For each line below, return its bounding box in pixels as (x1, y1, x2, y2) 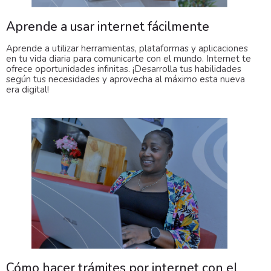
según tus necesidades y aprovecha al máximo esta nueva (6, 73, 245, 85)
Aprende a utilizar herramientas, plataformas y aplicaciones (6, 42, 248, 54)
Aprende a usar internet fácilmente (6, 18, 209, 35)
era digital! (6, 83, 49, 96)
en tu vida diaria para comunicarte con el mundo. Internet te (6, 52, 251, 65)
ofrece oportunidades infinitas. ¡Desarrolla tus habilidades (6, 62, 241, 75)
